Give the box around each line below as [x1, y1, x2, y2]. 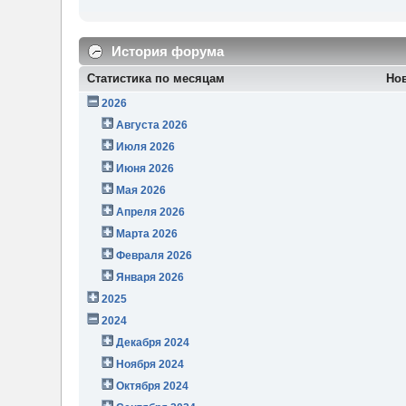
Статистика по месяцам [87, 71, 226, 85]
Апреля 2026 [116, 205, 186, 218]
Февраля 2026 [116, 248, 193, 262]
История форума [108, 43, 225, 59]
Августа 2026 [116, 118, 188, 131]
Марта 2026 [116, 227, 179, 240]
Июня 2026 [116, 161, 175, 175]
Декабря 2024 [116, 335, 190, 349]
